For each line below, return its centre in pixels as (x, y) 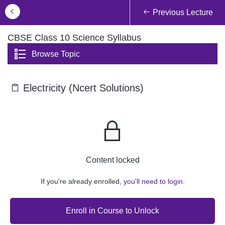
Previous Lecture (182, 12)
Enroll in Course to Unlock (113, 210)
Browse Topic (56, 54)
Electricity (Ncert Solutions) (82, 88)
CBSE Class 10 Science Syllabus (74, 38)
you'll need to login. (154, 182)
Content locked (113, 160)
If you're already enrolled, (82, 182)
